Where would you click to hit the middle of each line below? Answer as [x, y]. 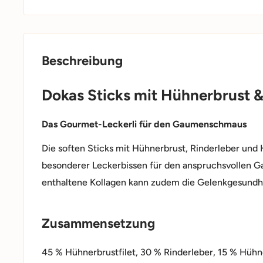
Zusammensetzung [98, 224]
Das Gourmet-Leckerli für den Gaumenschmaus [144, 124]
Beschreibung [82, 60]
